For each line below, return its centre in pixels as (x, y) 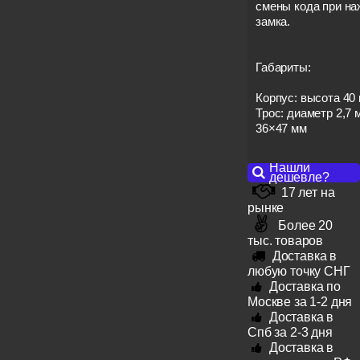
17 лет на (307, 192)
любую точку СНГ (299, 271)
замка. (273, 21)
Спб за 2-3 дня (290, 332)
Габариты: (283, 67)
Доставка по (305, 286)
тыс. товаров (286, 240)
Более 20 (306, 225)
